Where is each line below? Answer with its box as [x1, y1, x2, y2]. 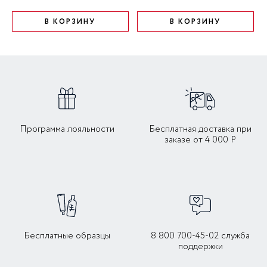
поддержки [178, 240, 223, 254]
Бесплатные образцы [23, 229, 110, 243]
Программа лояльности [19, 123, 114, 136]
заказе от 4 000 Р [164, 133, 236, 147]
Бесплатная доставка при [149, 123, 252, 136]
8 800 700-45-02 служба [151, 229, 250, 243]
